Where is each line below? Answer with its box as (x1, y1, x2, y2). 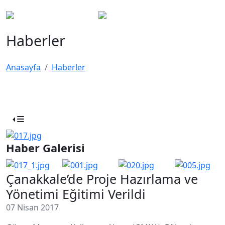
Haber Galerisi (6, 140, 85, 155)
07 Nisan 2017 (6, 202, 59, 213)
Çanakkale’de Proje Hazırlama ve (6, 170, 198, 188)
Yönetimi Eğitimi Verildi (6, 185, 146, 203)
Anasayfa (6, 62, 41, 73)
